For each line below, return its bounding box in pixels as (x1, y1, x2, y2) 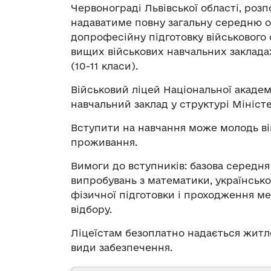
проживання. (71, 137, 137, 148)
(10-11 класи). (71, 60, 138, 72)
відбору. (71, 204, 112, 215)
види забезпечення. (71, 242, 172, 253)
